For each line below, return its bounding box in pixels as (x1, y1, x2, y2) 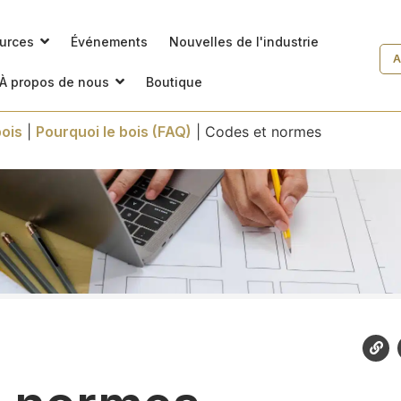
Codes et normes (204, 123, 321, 141)
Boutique (145, 73, 202, 90)
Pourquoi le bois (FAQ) (35, 123, 192, 141)
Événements (71, 33, 149, 49)
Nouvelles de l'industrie (169, 33, 320, 49)
